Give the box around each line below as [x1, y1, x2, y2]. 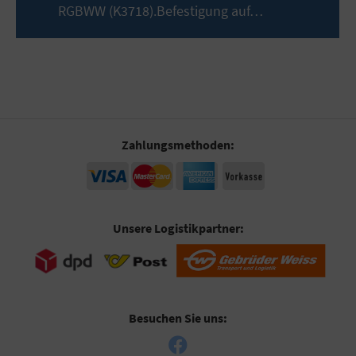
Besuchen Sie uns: [129, 309, 227, 326]
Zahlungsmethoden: [122, 136, 234, 153]
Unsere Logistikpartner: [112, 219, 244, 236]
